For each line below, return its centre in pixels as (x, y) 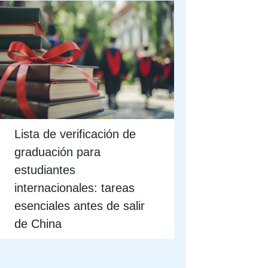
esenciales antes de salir (80, 205)
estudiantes (45, 170)
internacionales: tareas (75, 188)
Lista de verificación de (75, 134)
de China (38, 223)
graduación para (58, 152)
